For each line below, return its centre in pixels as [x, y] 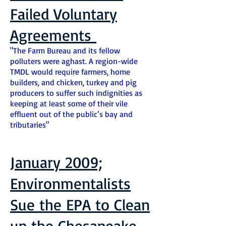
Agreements [53, 35]
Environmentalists [70, 183]
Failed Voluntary [64, 14]
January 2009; [56, 162]
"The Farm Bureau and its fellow [65, 50]
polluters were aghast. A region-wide [74, 61]
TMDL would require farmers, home [70, 72]
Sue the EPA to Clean [80, 205]
